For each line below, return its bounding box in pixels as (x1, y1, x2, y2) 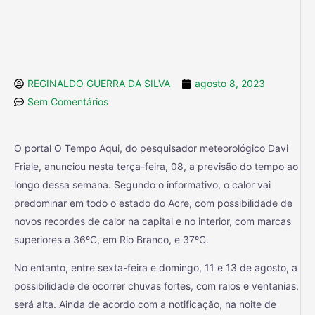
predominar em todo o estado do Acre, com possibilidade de (14, 196, 292, 209)
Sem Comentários (27, 95, 108, 108)
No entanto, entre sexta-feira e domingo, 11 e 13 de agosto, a (14, 261, 297, 274)
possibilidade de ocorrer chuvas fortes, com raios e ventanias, (14, 279, 299, 292)
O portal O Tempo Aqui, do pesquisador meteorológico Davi (14, 141, 288, 154)
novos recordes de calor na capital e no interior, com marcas (14, 214, 291, 227)
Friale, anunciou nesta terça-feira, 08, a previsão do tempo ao (14, 160, 298, 172)
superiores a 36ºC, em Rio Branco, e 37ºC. (14, 233, 209, 245)
